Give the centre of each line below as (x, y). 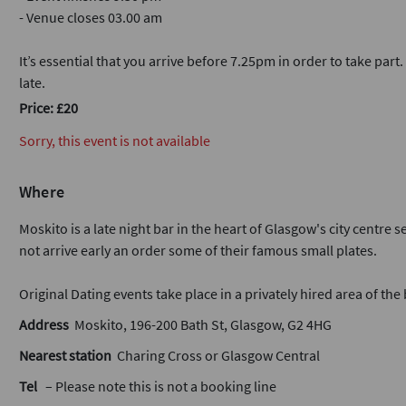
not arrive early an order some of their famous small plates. (198, 250)
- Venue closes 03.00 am (91, 17)
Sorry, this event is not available (115, 140)
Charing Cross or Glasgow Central (216, 355)
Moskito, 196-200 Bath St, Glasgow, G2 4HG (200, 324)
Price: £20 (48, 108)
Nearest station (65, 355)
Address (44, 324)
